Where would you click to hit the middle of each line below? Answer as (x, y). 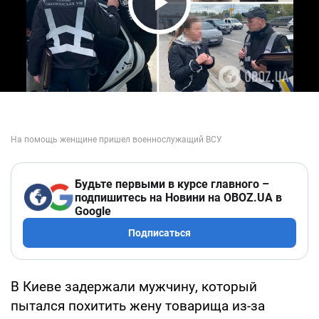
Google (93, 211)
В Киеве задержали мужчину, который (134, 286)
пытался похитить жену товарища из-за (138, 305)
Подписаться (159, 232)
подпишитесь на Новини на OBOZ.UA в (178, 197)
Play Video (199, 30)
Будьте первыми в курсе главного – (172, 184)
